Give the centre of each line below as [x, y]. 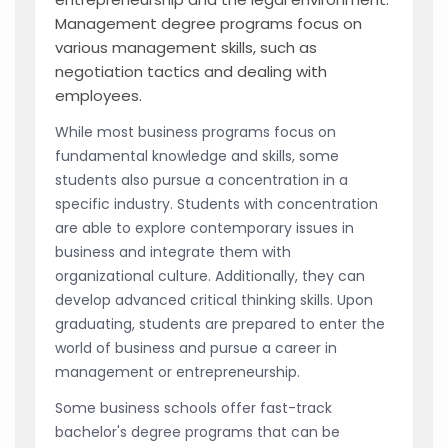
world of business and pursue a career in [196, 347]
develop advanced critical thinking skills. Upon [214, 299]
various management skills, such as [186, 47]
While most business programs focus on [195, 131]
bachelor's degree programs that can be [197, 431]
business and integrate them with [173, 251]
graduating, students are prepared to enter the [220, 323]
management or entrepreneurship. [177, 371]
